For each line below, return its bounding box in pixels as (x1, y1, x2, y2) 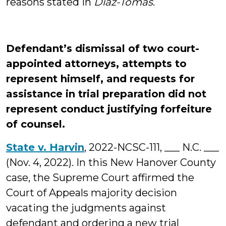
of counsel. (6, 118, 65, 130)
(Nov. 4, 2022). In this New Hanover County (6, 156, 216, 168)
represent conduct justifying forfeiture (6, 103, 212, 115)
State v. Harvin (6, 141, 84, 153)
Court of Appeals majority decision (6, 187, 177, 199)
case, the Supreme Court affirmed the (6, 172, 194, 184)
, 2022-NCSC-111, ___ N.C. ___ (84, 141, 219, 153)
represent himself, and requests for (6, 73, 195, 85)
